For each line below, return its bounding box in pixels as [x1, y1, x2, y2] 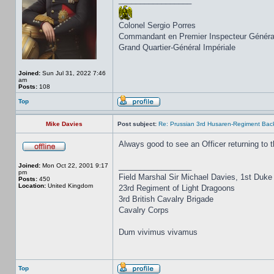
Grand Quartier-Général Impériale [119, 43, 235, 52]
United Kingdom [46, 182, 93, 189]
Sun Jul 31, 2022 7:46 [40, 70, 106, 76]
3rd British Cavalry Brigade [119, 194, 213, 204]
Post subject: [117, 120, 157, 127]
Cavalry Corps [119, 206, 169, 215]
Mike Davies [46, 120, 83, 127]
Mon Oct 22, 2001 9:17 [40, 162, 108, 169]
